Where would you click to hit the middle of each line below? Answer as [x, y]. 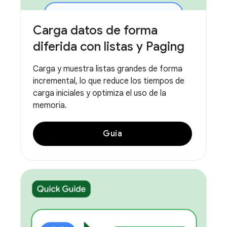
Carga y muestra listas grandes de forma [108, 69]
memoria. [50, 106]
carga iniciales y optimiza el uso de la [100, 93]
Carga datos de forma [95, 31]
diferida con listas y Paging [109, 47]
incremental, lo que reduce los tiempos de [109, 81]
